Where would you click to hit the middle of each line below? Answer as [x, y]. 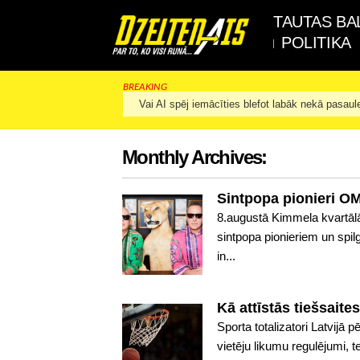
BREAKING [145, 87]
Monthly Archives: [194, 157]
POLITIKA [316, 43]
